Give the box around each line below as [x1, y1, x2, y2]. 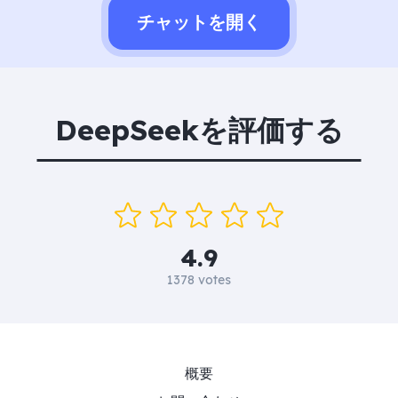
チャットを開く [137, 10, 261, 33]
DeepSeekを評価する [54, 111, 344, 147]
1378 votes [167, 271, 231, 288]
